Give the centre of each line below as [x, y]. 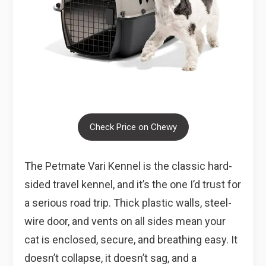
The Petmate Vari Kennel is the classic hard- [128, 166]
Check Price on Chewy [133, 127]
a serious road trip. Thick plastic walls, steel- [128, 202]
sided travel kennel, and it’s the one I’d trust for [133, 184]
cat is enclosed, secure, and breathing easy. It [131, 239]
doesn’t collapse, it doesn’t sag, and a [110, 258]
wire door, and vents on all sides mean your [125, 221]
